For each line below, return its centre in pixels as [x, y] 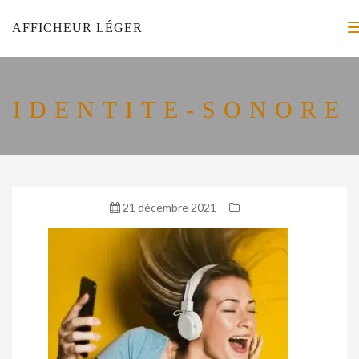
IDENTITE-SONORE [179, 109]
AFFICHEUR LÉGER [77, 28]
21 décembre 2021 [168, 207]
